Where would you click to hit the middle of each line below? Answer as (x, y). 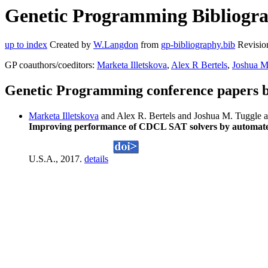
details (96, 159)
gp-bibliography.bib (198, 45)
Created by (70, 45)
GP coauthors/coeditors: (51, 65)
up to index (26, 45)
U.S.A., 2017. (57, 159)
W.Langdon (116, 45)
